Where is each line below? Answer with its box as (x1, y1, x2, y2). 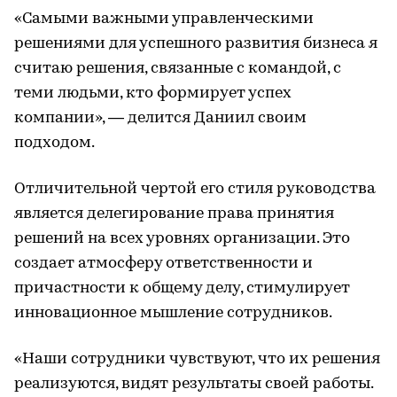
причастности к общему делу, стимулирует (14, 280, 350, 297)
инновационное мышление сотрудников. (14, 305, 332, 322)
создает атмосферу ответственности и (14, 255, 313, 272)
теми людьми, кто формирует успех (14, 85, 292, 102)
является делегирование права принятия (14, 206, 334, 222)
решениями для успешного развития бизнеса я (14, 35, 378, 52)
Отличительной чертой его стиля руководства (14, 181, 376, 198)
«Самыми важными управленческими (14, 11, 314, 27)
